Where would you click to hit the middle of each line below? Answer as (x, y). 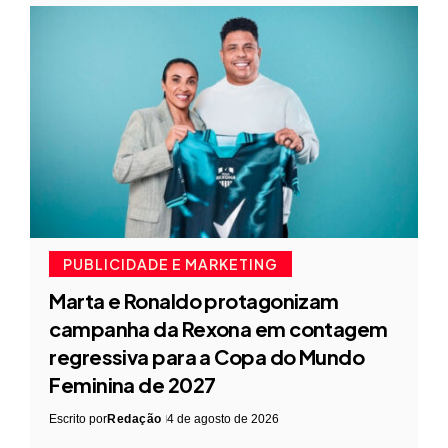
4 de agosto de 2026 (222, 419)
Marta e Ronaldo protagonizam (194, 301)
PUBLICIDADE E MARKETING (171, 264)
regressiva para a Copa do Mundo (207, 357)
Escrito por (78, 419)
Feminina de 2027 (132, 385)
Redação (134, 419)
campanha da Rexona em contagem (218, 329)
